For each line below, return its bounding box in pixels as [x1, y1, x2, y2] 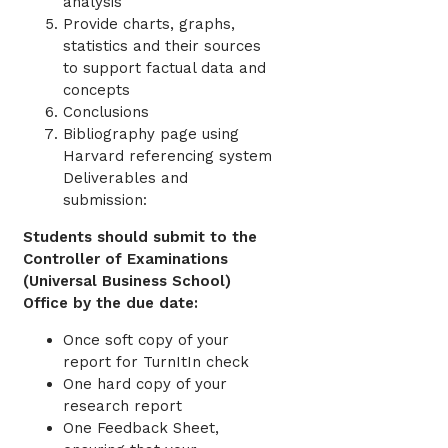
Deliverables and [63, 169, 188, 188]
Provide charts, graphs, [63, 15, 235, 34]
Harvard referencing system [63, 147, 272, 166]
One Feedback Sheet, [63, 419, 219, 438]
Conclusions [63, 103, 149, 122]
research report [63, 397, 182, 416]
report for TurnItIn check [63, 353, 249, 372]
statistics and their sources [63, 37, 261, 56]
